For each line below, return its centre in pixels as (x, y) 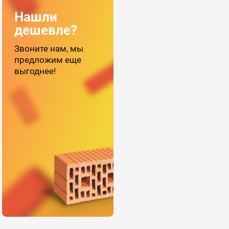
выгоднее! (35, 71)
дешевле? (46, 30)
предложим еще (48, 60)
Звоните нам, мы (49, 48)
